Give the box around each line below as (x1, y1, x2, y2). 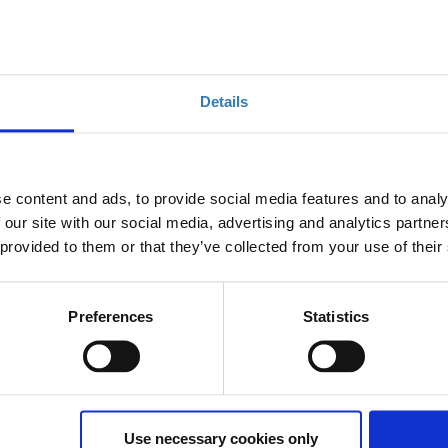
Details (199, 92, 249, 110)
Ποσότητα (342, 316, 407, 336)
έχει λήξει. (251, 377, 319, 397)
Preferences (68, 307, 154, 325)
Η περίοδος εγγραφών (251, 356, 400, 376)
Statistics (303, 307, 369, 325)
